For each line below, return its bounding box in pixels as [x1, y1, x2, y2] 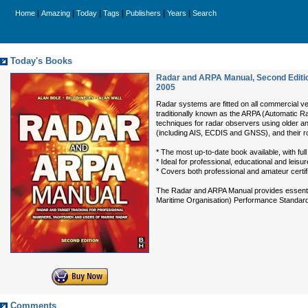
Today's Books [10, 56, 72, 66]
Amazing [41, 9, 70, 17]
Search [192, 9, 217, 17]
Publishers [126, 9, 161, 17]
